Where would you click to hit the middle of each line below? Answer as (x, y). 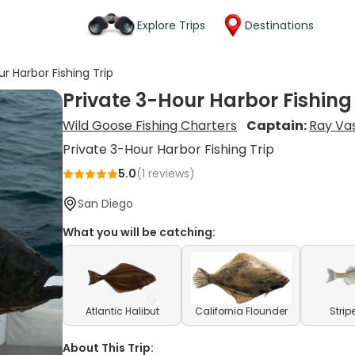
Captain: (278, 126)
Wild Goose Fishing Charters (150, 126)
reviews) (170, 174)
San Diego (106, 204)
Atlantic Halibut (122, 311)
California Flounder (241, 311)
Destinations (279, 25)
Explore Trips (171, 25)
